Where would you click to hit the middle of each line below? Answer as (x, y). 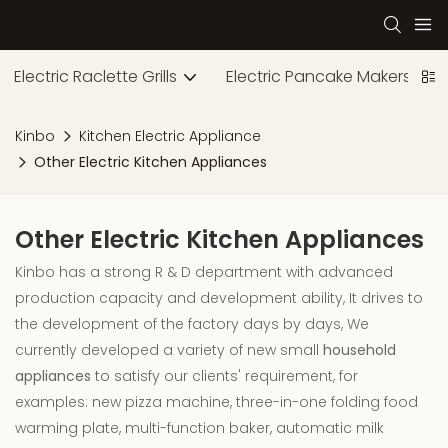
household (359, 349)
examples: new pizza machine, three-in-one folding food (216, 401)
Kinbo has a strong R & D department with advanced (204, 271)
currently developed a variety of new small (169, 349)
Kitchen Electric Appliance (170, 136)
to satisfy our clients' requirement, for (224, 375)
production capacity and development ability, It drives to (219, 297)
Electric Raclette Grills (95, 76)
